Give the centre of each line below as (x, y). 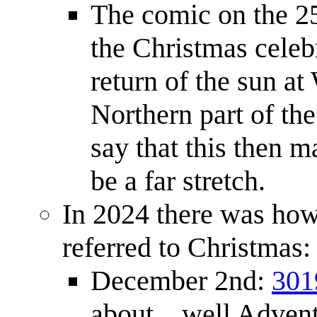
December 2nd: (181, 281)
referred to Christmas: (186, 248)
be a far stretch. (178, 181)
